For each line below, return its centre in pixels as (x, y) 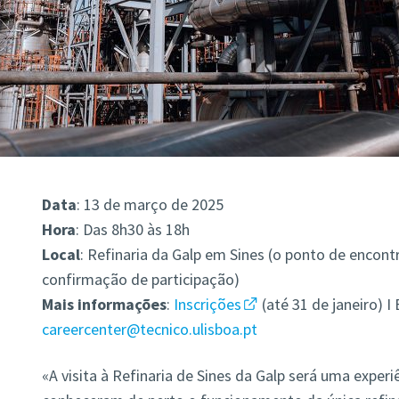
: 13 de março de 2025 (150, 205)
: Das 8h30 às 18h (132, 230)
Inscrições (207, 305)
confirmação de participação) (140, 280)
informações (122, 305)
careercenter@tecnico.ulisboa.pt (149, 330)
